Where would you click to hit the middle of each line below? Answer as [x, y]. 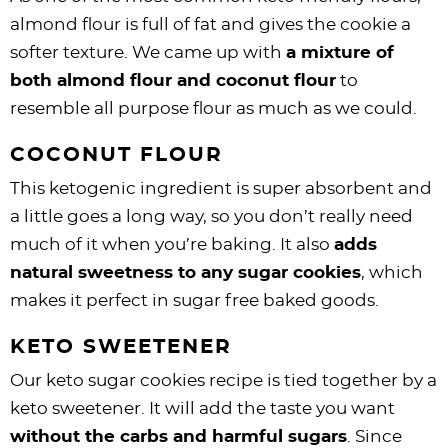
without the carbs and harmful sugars [178, 436]
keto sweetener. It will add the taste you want [202, 408]
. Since [374, 436]
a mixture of [340, 52]
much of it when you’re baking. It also [172, 244]
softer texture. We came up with [148, 52]
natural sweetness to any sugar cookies [185, 272]
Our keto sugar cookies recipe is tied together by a [223, 380]
